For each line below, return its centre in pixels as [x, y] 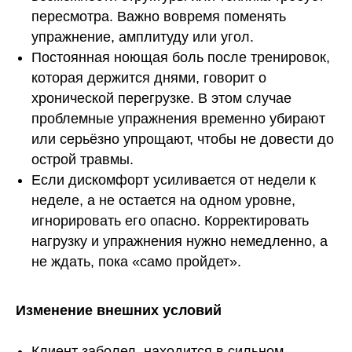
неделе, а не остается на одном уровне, [163, 201]
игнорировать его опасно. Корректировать [170, 221]
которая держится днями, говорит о [149, 78]
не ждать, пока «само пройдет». [136, 262]
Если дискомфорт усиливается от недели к [174, 180]
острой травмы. [82, 160]
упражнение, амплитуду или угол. [143, 37]
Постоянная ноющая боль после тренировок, [181, 58]
